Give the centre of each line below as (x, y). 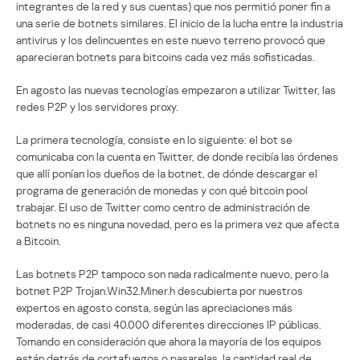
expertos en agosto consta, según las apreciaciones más (154, 307)
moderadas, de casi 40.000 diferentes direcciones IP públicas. (169, 324)
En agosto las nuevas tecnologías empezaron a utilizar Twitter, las (176, 89)
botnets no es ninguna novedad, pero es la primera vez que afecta (178, 223)
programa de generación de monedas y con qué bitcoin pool (162, 190)
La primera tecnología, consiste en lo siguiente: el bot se (154, 139)
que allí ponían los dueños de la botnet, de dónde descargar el (167, 173)
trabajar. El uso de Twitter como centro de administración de (163, 207)
